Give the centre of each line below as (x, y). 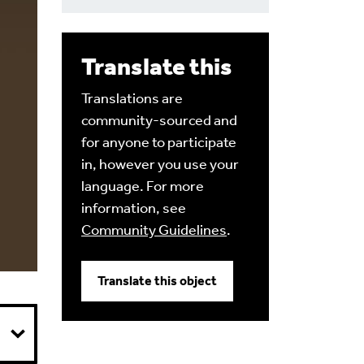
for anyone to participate (159, 142)
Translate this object (157, 281)
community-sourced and (159, 120)
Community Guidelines (154, 230)
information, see (134, 208)
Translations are (132, 98)
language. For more (143, 186)
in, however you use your (160, 164)
